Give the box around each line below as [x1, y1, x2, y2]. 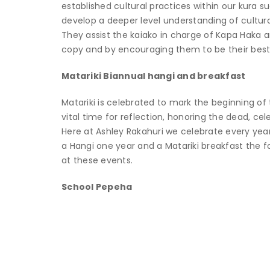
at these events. [61, 154, 133, 166]
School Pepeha [61, 180, 133, 193]
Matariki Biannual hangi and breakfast [61, 69, 246, 82]
